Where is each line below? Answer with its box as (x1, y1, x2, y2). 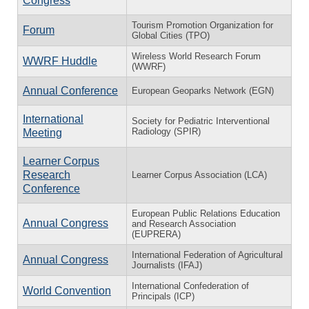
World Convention (23, 284, 111, 297)
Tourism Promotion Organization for (132, 19, 273, 30)
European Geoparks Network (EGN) (132, 85, 274, 96)
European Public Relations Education (132, 208, 280, 219)
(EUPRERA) (132, 228, 181, 239)
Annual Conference (23, 84, 118, 97)
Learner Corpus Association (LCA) (132, 169, 267, 180)
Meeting (23, 126, 62, 139)
